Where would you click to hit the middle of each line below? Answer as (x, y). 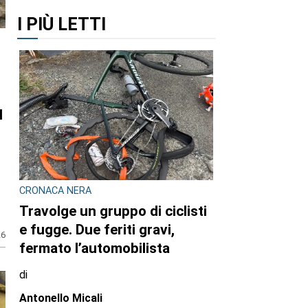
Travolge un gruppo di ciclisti (113, 211)
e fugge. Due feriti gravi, (97, 229)
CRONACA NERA (55, 191)
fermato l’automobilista (95, 248)
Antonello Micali (61, 298)
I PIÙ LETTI (61, 24)
